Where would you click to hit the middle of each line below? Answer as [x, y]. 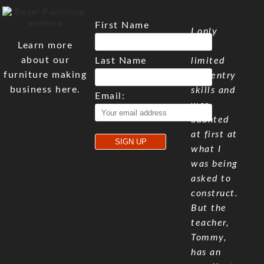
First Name [122, 25]
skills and [213, 90]
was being [214, 164]
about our [45, 60]
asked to [211, 179]
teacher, [210, 223]
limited [208, 61]
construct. [215, 193]
